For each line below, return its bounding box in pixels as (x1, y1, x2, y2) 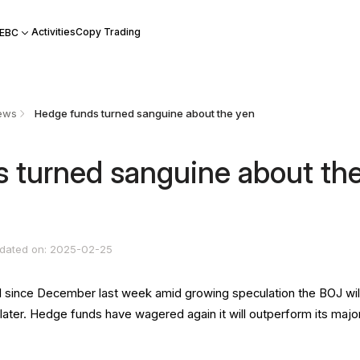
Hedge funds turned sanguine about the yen (34, 107, 255, 121)
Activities (31, 26, 76, 38)
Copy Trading (75, 26, 141, 38)
